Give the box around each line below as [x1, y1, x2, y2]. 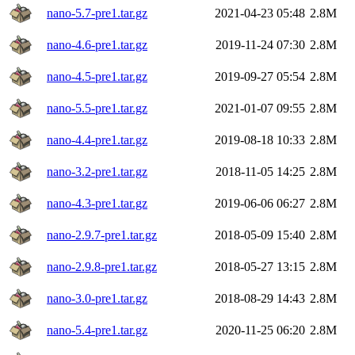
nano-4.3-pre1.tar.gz [47, 196, 147, 210]
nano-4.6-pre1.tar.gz [47, 37, 147, 52]
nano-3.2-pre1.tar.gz [47, 164, 147, 178]
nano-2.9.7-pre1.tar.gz [47, 227, 157, 242]
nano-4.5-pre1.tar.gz [47, 69, 147, 83]
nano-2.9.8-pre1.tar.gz [47, 259, 157, 273]
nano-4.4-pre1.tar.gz [47, 132, 147, 147]
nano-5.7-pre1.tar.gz [47, 6, 147, 20]
